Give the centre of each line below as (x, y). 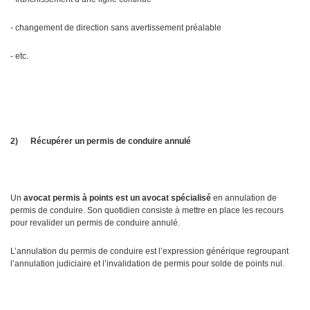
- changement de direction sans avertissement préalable (116, 28)
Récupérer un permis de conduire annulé (111, 142)
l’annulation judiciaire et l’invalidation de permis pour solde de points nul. (147, 264)
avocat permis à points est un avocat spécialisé (117, 198)
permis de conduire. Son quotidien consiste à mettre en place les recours (147, 211)
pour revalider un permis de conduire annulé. (95, 223)
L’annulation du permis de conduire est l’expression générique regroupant (149, 252)
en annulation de (244, 198)
